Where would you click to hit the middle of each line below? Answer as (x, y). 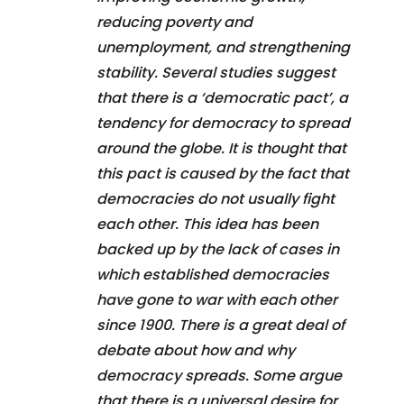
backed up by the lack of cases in (218, 249)
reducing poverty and (174, 22)
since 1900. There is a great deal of (220, 325)
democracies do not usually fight (216, 198)
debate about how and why (196, 350)
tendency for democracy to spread (223, 123)
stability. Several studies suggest (216, 72)
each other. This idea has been (207, 224)
